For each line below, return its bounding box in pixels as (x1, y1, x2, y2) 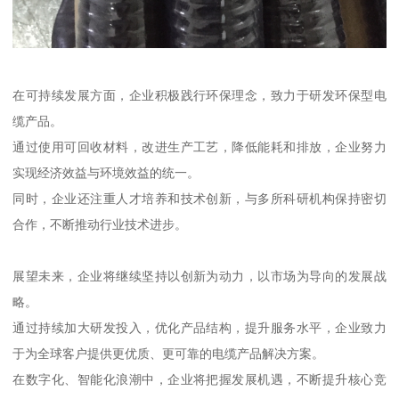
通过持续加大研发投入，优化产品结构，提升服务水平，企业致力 (12, 320, 387, 335)
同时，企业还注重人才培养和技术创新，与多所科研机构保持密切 (12, 191, 387, 206)
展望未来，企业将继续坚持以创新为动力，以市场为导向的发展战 (12, 268, 387, 283)
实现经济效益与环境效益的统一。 (12, 165, 200, 180)
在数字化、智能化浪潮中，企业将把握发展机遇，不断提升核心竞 (12, 371, 387, 387)
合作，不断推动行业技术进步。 (12, 216, 188, 232)
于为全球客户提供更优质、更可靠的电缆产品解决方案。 (12, 346, 325, 361)
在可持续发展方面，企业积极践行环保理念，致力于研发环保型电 (12, 87, 387, 102)
